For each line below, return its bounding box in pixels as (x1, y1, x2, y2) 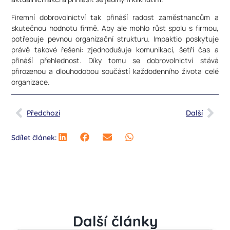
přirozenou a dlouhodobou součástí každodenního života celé (11, 66, 219, 76)
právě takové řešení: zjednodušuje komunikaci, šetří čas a (11, 44, 219, 54)
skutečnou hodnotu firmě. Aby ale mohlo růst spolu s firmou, (11, 23, 219, 33)
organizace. (11, 76, 50, 87)
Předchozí (27, 108, 61, 118)
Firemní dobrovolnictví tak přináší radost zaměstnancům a (11, 12, 219, 22)
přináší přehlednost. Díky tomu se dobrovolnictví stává (11, 55, 219, 65)
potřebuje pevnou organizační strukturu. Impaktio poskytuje (11, 33, 219, 44)
